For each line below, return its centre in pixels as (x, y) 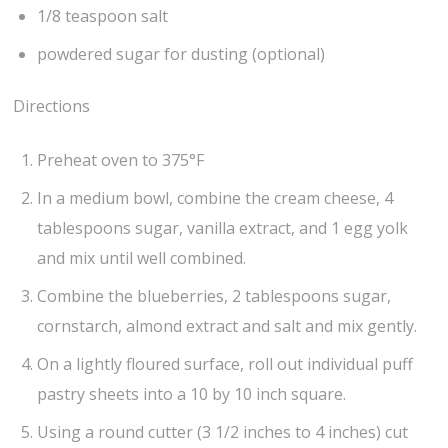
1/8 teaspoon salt (103, 15)
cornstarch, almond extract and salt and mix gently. (227, 326)
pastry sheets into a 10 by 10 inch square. (192, 394)
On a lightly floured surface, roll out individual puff (225, 364)
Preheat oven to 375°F (121, 160)
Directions (52, 106)
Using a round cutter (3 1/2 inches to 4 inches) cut (223, 432)
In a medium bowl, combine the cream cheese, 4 (215, 198)
